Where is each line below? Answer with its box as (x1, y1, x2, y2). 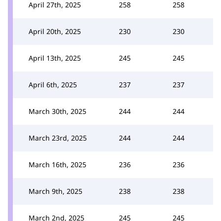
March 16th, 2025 (29, 159, 86, 169)
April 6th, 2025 (29, 79, 77, 89)
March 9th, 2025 (29, 186, 82, 196)
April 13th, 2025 (29, 53, 81, 63)
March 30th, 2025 (29, 106, 86, 116)
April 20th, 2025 (29, 26, 81, 36)
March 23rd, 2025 (29, 133, 87, 143)
